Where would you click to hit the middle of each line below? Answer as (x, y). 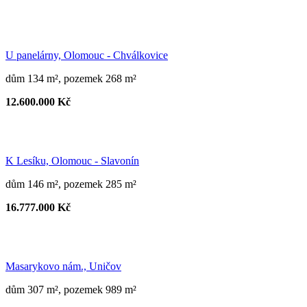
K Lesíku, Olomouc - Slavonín (72, 160)
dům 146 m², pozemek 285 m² (71, 184)
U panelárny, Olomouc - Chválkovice (87, 55)
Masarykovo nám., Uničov (63, 266)
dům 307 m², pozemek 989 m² (71, 289)
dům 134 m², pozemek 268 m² (71, 78)
